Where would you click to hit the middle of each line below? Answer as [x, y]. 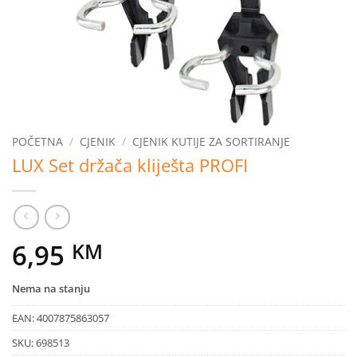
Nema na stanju [51, 288]
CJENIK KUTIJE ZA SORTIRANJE [212, 141]
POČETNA [37, 141]
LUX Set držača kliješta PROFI [130, 165]
